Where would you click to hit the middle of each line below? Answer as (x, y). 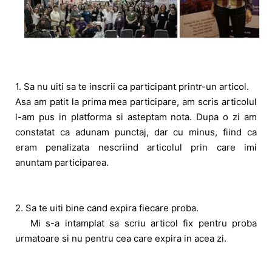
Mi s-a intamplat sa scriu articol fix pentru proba (136, 223)
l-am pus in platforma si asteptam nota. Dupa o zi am (136, 117)
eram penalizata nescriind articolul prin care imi (136, 147)
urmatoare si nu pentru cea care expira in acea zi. (121, 238)
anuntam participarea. (62, 162)
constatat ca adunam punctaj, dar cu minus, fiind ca (136, 132)
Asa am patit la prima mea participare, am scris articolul (136, 101)
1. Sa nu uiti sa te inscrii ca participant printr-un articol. (133, 86)
